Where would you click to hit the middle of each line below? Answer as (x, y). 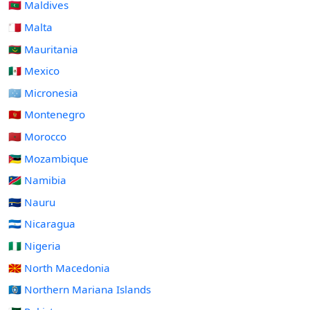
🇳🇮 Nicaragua (42, 224)
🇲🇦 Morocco (37, 136)
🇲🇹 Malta (30, 27)
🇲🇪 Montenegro (47, 115)
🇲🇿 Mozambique (48, 158)
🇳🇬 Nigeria (35, 245)
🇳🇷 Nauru (32, 202)
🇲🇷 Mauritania (43, 49)
